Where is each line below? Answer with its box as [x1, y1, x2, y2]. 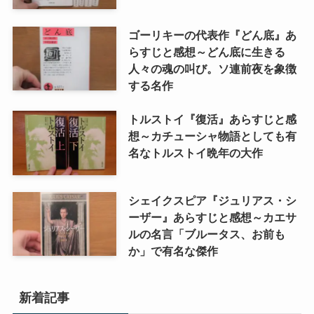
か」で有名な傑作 [128, 244, 218, 257]
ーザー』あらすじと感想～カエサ [128, 210, 296, 224]
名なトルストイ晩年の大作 [128, 146, 263, 159]
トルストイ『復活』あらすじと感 [128, 112, 296, 125]
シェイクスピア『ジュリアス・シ [128, 193, 296, 207]
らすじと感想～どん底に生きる [128, 45, 285, 58]
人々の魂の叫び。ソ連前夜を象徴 [128, 62, 296, 75]
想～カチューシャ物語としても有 [128, 129, 296, 142]
